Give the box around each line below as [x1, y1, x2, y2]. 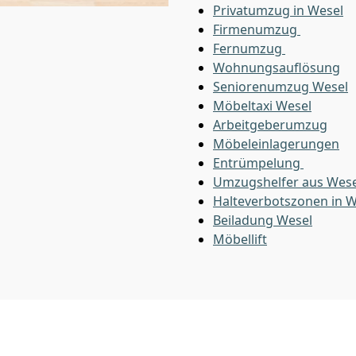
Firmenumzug [213, 21, 300, 38]
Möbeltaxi [213, 97, 276, 114]
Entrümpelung [213, 154, 304, 172]
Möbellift [213, 230, 267, 248]
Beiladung [213, 211, 277, 229]
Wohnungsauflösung [213, 59, 340, 76]
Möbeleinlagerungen [213, 135, 339, 153]
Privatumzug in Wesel [213, 2, 343, 19]
